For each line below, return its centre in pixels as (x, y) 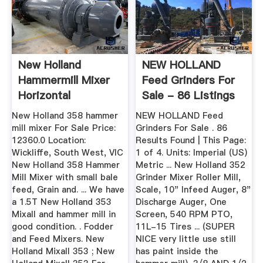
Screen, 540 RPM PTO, (184, 215)
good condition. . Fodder (62, 227)
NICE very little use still (186, 239)
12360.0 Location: (48, 141)
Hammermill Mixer (64, 80)
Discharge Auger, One (181, 202)
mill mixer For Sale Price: (63, 128)
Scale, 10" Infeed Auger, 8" (193, 190)
